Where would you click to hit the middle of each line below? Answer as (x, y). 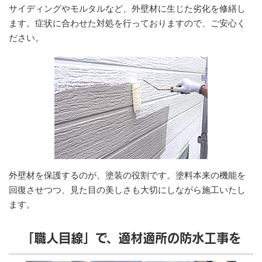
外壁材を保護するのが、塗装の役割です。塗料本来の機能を (127, 175)
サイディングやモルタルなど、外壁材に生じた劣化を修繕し (127, 9)
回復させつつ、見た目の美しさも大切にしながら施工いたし (127, 190)
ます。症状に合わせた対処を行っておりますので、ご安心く (127, 23)
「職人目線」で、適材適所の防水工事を (131, 238)
